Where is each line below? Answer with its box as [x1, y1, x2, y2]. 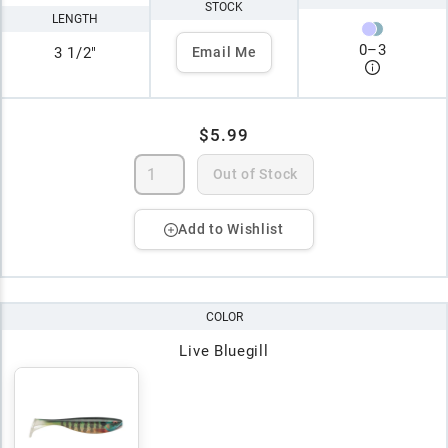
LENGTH [52, 11, 99, 26]
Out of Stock [212, 166, 298, 183]
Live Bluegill [179, 342, 269, 361]
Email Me [191, 44, 257, 61]
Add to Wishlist [178, 221, 284, 238]
